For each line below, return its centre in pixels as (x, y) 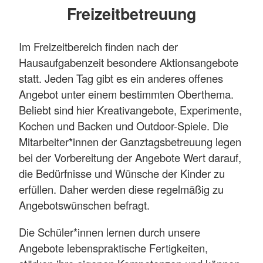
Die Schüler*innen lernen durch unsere (109, 232)
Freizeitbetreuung (131, 14)
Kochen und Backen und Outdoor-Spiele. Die (124, 126)
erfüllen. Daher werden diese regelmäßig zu (121, 189)
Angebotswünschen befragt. (86, 205)
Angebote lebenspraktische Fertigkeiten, (113, 247)
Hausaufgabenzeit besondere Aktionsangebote (129, 63)
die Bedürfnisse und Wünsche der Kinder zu (122, 173)
